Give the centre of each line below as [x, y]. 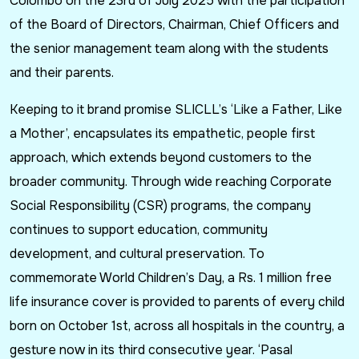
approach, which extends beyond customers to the [161, 158]
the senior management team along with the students [169, 49]
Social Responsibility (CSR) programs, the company [160, 206]
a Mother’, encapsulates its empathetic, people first [162, 134]
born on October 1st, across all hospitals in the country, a [177, 326]
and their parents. [62, 73]
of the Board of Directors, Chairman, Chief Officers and [174, 25]
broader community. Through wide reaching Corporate [171, 182]
